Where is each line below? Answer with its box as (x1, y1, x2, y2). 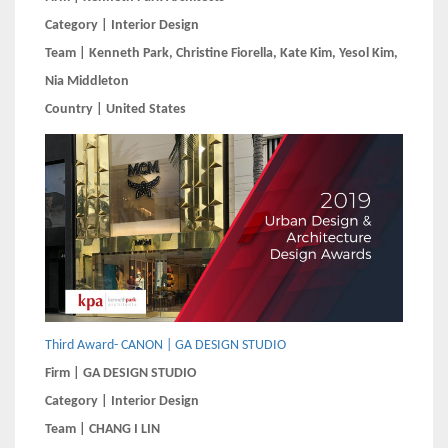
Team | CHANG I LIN (45, 422, 160, 437)
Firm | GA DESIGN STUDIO (45, 366, 196, 381)
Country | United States (45, 101, 186, 117)
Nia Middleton (45, 73, 129, 89)
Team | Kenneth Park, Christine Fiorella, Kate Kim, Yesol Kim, (45, 45, 398, 61)
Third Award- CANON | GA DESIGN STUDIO (45, 338, 286, 353)
